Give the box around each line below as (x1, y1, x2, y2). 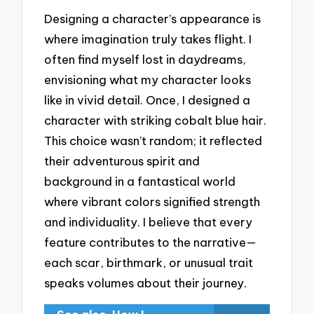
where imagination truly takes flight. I (44, 32, 252, 47)
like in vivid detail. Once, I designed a (44, 93, 251, 108)
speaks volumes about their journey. (44, 275, 247, 291)
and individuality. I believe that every (44, 214, 253, 230)
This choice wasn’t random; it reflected (44, 133, 263, 149)
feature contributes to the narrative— (44, 235, 257, 250)
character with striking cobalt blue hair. (44, 113, 267, 128)
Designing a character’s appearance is (44, 11, 261, 27)
